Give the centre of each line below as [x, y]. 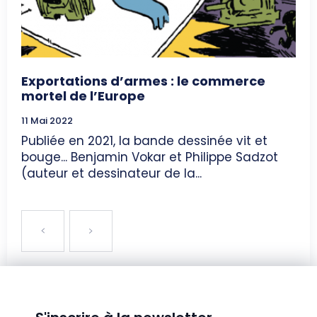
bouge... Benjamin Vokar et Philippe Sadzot [46, 157]
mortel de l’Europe [83, 96]
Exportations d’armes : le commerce [143, 81]
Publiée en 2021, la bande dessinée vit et [144, 141]
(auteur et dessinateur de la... [111, 174]
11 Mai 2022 [47, 121]
